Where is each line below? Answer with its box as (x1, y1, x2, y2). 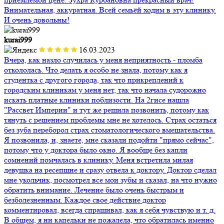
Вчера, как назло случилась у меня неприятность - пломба (4, 55, 202, 65)
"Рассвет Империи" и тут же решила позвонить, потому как (4, 105, 209, 115)
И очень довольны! (4, 15, 69, 25)
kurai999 (4, 35, 32, 45)
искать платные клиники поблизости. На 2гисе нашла (4, 95, 189, 105)
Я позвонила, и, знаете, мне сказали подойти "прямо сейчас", (4, 135, 214, 145)
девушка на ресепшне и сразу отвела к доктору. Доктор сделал (4, 165, 216, 175)
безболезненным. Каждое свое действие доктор (4, 195, 166, 205)
